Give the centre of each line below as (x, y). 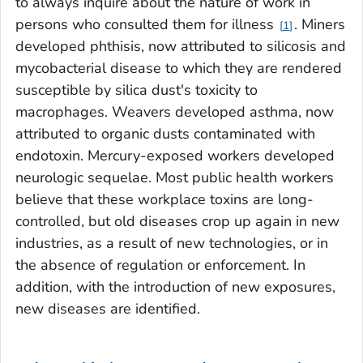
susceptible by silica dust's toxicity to (137, 90)
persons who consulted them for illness (147, 25)
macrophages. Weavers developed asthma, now (175, 112)
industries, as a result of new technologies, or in (172, 243)
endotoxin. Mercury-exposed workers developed (175, 156)
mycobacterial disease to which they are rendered (179, 68)
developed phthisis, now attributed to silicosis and (181, 47)
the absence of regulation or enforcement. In (160, 265)
